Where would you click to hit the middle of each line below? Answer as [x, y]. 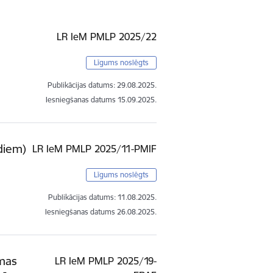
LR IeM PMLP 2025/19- [106, 261]
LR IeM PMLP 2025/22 [107, 36]
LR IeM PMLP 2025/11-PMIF [95, 148]
